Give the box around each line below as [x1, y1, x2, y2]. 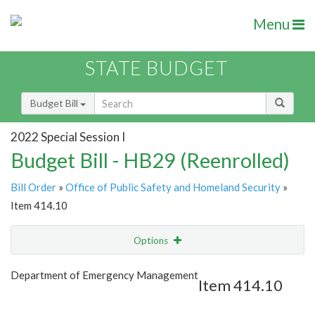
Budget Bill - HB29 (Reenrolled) [11, 148, 290, 173]
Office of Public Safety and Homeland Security [65, 181, 281, 194]
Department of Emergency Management [11, 269, 198, 282]
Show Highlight [82, 263, 147, 275]
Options [134, 235, 170, 247]
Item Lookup [14, 292, 70, 305]
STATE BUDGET [85, 56, 228, 80]
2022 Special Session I [11, 129, 125, 144]
